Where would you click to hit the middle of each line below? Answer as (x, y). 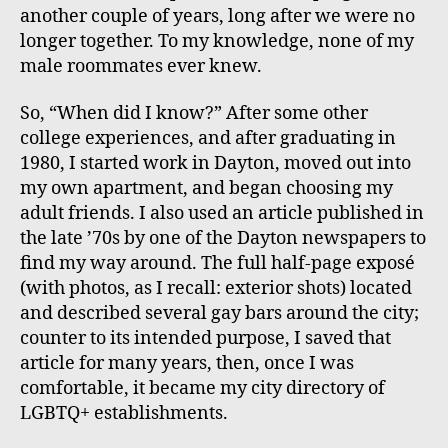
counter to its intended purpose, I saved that (205, 339)
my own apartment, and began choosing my (206, 189)
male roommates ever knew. (141, 66)
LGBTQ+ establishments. (124, 414)
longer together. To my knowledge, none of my (217, 41)
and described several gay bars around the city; (219, 314)
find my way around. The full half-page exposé (217, 264)
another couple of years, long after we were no (217, 16)
